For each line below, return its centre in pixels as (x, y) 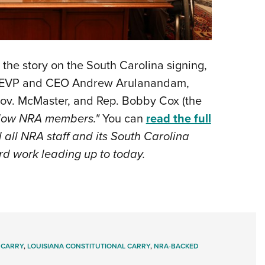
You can (122, 118)
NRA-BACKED (176, 245)
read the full (178, 118)
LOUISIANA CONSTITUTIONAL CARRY (88, 245)
